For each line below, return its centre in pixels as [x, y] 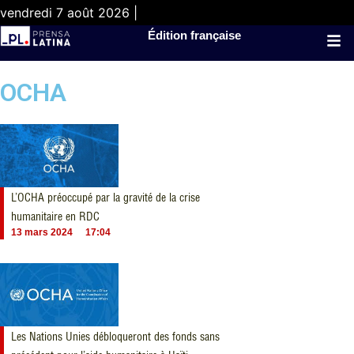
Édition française [195, 35]
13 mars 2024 [42, 232]
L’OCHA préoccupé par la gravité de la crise [105, 198]
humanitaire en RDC [55, 217]
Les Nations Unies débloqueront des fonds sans [115, 337]
